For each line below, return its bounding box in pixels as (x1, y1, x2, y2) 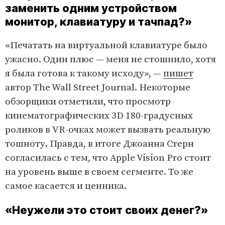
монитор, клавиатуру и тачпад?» (5, 15, 192, 28)
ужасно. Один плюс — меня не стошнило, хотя (5, 53, 216, 65)
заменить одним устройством (5, 1, 177, 15)
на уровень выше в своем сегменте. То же (5, 166, 193, 178)
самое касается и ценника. (5, 180, 127, 192)
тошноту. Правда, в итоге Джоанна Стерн (5, 138, 194, 150)
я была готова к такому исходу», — (5, 67, 163, 79)
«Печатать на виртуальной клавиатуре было (5, 39, 207, 51)
